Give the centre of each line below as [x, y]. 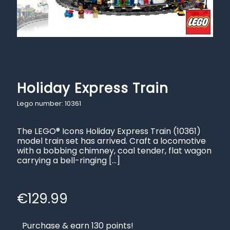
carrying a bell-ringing [62, 160]
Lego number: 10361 [50, 103]
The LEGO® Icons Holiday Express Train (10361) [109, 131]
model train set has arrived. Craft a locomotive [111, 141]
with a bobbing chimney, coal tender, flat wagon [114, 150]
